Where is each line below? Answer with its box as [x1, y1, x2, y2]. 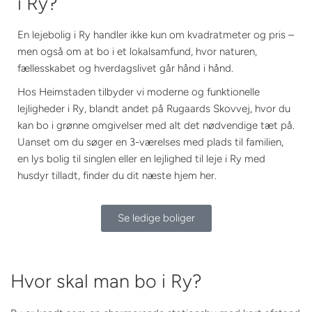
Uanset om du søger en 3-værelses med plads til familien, [17, 136, 283, 149]
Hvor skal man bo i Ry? [10, 270, 207, 293]
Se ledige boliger [117, 212, 195, 225]
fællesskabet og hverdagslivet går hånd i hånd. [17, 62, 233, 75]
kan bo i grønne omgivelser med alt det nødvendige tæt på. [17, 119, 295, 132]
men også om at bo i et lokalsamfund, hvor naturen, [17, 45, 257, 58]
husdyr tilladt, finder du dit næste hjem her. [17, 169, 217, 182]
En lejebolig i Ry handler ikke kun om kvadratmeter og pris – [17, 29, 294, 42]
